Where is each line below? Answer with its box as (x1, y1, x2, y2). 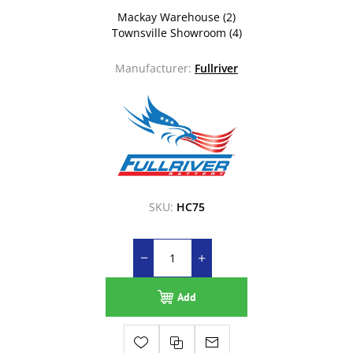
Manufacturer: (115, 61, 191, 76)
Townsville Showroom (111, 25, 226, 41)
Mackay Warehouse (117, 9, 220, 25)
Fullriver (195, 61, 238, 76)
